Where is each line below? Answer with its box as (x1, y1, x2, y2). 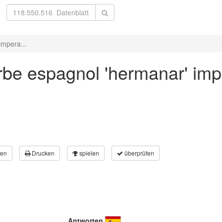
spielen (78, 149, 99, 157)
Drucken (30, 149, 55, 157)
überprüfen (123, 149, 154, 157)
